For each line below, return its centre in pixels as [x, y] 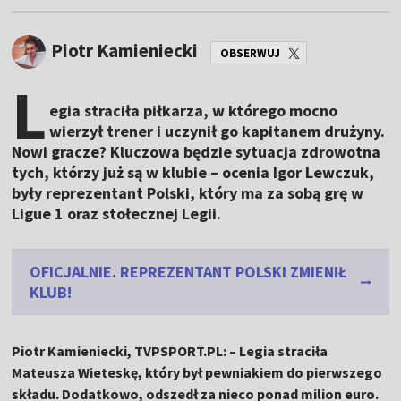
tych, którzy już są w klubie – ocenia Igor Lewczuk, [193, 173]
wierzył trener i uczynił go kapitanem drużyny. [218, 132]
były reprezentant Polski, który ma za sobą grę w [188, 193]
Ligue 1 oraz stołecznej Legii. [117, 214]
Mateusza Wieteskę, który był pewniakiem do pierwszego [197, 373]
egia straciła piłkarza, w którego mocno [194, 111]
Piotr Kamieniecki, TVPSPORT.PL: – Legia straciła [170, 351]
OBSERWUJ [251, 53]
